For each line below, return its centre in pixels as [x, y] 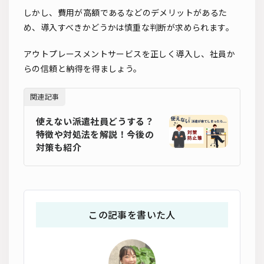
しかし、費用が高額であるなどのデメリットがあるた [126, 12]
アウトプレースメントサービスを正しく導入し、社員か [129, 54]
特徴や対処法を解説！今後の [95, 134]
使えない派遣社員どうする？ [95, 121]
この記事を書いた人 [132, 214]
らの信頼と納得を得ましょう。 [83, 68]
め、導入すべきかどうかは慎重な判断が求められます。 [129, 27]
